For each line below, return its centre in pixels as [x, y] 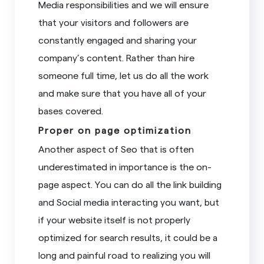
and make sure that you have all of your [123, 93]
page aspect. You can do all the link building [130, 184]
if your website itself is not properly [115, 219]
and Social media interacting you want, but [129, 202]
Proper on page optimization [115, 130]
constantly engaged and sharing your [118, 39]
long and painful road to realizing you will [125, 255]
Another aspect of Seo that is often [116, 148]
